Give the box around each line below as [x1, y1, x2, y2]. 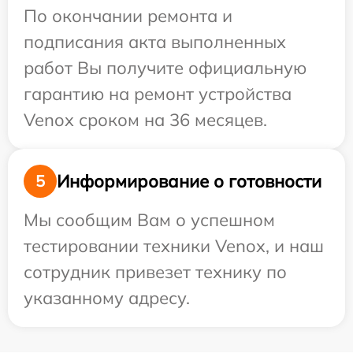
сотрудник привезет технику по [24, 261, 287, 283]
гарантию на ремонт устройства [24, 83, 292, 105]
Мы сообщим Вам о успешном [24, 209, 275, 231]
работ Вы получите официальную [24, 57, 307, 79]
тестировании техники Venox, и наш [24, 235, 324, 257]
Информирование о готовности [57, 169, 321, 192]
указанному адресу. [24, 287, 190, 309]
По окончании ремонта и [24, 5, 232, 27]
